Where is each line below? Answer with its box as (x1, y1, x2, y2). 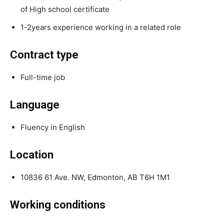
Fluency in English (20, 122, 85, 132)
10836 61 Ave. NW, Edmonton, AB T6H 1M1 (20, 172, 170, 182)
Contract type (10, 48, 78, 61)
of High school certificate (20, 4, 109, 14)
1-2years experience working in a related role (20, 22, 181, 32)
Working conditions (10, 198, 105, 211)
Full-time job (20, 72, 65, 82)
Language (10, 98, 59, 111)
